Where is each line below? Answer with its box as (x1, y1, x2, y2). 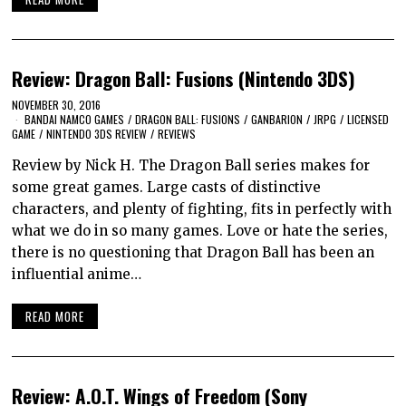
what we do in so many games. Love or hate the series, (12, 222, 389, 240)
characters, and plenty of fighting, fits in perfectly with (12, 200, 392, 218)
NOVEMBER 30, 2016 (12, 97, 101, 113)
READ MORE (25, 306, 85, 325)
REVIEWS (158, 126, 197, 142)
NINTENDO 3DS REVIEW (46, 126, 148, 142)
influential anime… (12, 266, 142, 284)
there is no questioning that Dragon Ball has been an (12, 244, 375, 262)
